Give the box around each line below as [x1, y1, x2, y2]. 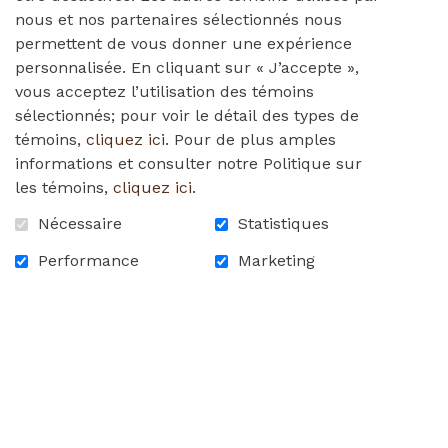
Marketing [238, 250, 316, 270]
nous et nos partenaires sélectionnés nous [15, 9, 342, 29]
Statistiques [238, 213, 330, 233]
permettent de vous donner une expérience [15, 33, 352, 53]
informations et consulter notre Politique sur [15, 153, 362, 173]
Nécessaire [38, 213, 122, 233]
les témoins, [15, 177, 113, 197]
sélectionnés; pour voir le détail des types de [15, 105, 359, 125]
